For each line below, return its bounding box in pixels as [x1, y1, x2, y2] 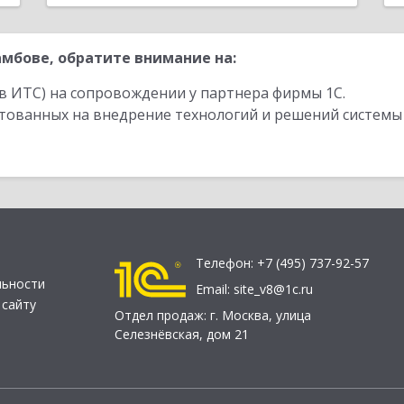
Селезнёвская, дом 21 [115, 326, 249, 344]
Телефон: [196, 254, 257, 272]
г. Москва [210, 307, 269, 325]
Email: [196, 280, 234, 298]
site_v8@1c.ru [234, 280, 313, 298]
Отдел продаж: [115, 307, 210, 325]
